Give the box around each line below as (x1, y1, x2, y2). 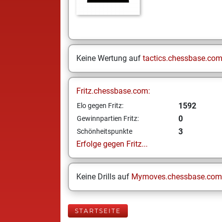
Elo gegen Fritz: (77, 102, 123, 110)
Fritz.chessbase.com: (76, 86, 150, 96)
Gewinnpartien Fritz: (77, 114, 139, 122)
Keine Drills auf (76, 172, 131, 181)
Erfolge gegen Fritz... (76, 139, 148, 149)
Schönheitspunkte (77, 127, 132, 135)
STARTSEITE (75, 207, 121, 215)
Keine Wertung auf (76, 54, 143, 63)
